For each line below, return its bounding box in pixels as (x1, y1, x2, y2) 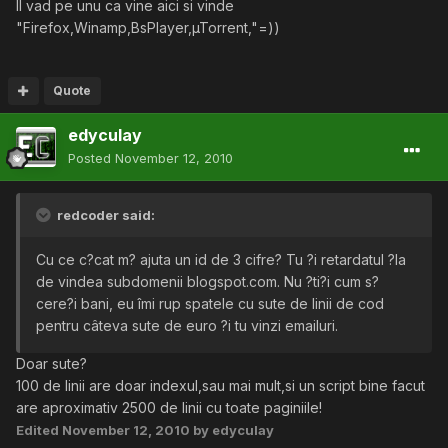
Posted (68, 150, 115, 167)
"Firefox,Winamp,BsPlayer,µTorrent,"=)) (16, 19, 280, 37)
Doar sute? (16, 355, 87, 373)
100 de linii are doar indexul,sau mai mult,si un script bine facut (16, 377, 425, 395)
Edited (16, 422, 62, 439)
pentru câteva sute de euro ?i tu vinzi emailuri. (36, 317, 338, 335)
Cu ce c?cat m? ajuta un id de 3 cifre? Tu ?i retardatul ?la (36, 251, 406, 269)
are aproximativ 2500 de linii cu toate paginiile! (16, 399, 322, 417)
